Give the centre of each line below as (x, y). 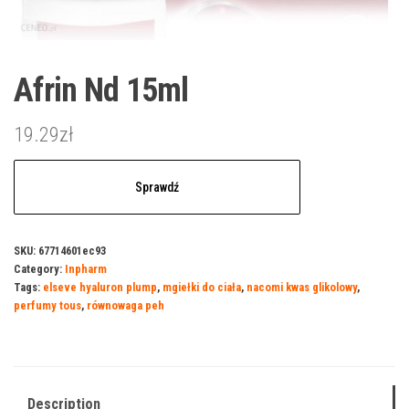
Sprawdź (157, 187)
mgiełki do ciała (202, 287)
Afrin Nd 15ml (101, 90)
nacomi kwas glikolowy (302, 287)
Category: (39, 268)
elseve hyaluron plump (100, 287)
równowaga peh (126, 305)
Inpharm (86, 268)
